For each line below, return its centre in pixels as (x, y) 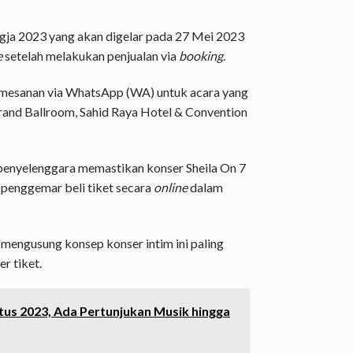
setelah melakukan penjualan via (91, 56)
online (171, 187)
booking (201, 56)
